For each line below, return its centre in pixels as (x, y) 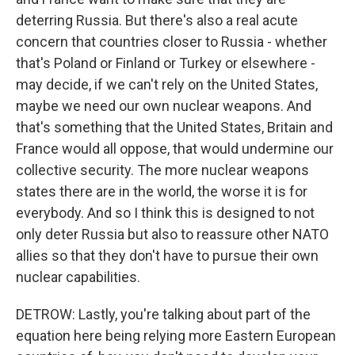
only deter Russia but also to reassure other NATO (172, 234)
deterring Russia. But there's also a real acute (157, 20)
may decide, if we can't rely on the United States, (167, 84)
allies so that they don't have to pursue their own (167, 256)
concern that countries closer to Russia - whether (172, 42)
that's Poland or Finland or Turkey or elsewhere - (166, 63)
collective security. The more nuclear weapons (162, 170)
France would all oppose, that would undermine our (175, 149)
